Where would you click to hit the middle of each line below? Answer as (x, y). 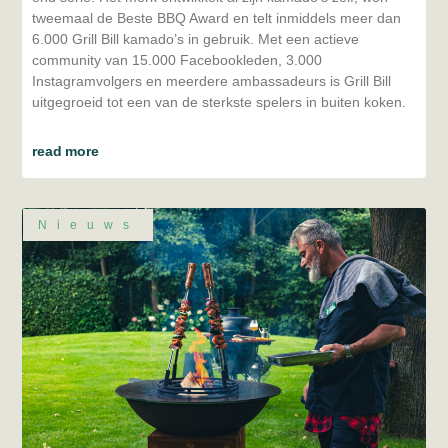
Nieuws (88, 224)
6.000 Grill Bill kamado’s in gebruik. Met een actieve (196, 38)
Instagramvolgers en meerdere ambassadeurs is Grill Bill (212, 80)
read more (65, 150)
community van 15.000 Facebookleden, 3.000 (177, 59)
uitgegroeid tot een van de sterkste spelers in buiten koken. (219, 101)
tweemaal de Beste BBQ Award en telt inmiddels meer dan (217, 17)
